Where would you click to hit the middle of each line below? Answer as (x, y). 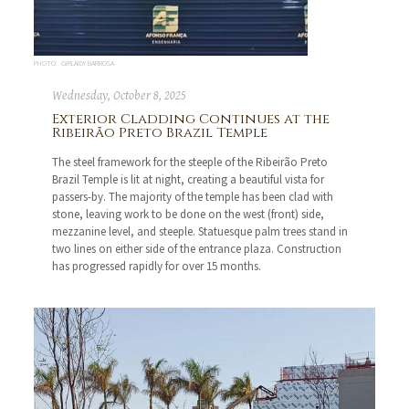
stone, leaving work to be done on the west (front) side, (189, 215)
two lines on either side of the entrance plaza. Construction (197, 249)
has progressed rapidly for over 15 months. (157, 267)
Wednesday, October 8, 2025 (120, 96)
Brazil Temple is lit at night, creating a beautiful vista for (189, 180)
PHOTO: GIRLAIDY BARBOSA (74, 63)
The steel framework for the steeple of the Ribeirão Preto (190, 163)
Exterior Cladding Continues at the (191, 120)
